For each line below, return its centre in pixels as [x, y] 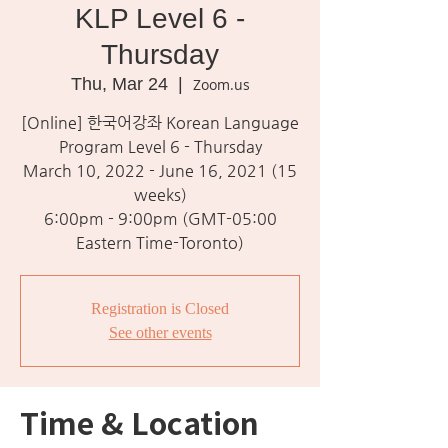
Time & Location [139, 422]
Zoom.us [221, 84]
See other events [160, 332]
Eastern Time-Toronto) [160, 242]
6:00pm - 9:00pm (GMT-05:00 [160, 218]
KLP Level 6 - [160, 18]
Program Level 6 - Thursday [160, 146]
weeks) [160, 194]
